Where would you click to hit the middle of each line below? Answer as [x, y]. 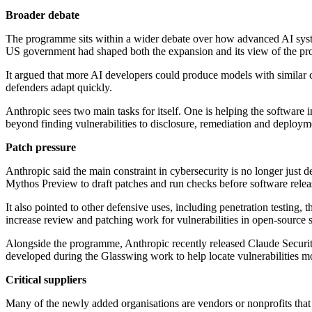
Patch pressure [41, 148]
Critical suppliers [46, 280]
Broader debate [42, 15]
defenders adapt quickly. [59, 88]
